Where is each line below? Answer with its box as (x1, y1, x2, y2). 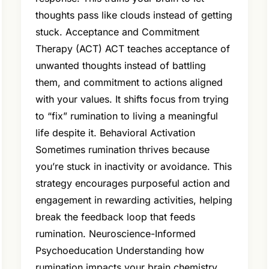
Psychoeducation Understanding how (35, 244, 204, 257)
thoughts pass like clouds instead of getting (35, 9, 232, 22)
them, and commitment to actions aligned (35, 76, 223, 89)
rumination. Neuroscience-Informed (35, 228, 196, 240)
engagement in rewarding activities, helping (35, 194, 232, 207)
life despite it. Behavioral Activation (35, 127, 195, 139)
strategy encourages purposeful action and (35, 177, 230, 190)
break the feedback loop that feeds (35, 211, 195, 223)
